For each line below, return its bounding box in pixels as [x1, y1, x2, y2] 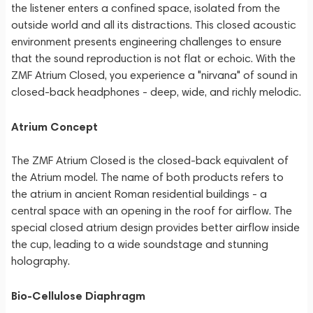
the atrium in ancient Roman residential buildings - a [11, 187, 267, 201]
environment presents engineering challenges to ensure [11, 35, 282, 48]
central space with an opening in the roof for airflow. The [11, 204, 292, 217]
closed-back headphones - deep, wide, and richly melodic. [11, 85, 301, 99]
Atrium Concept [11, 119, 98, 133]
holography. [11, 254, 70, 268]
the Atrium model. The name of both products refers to [11, 170, 284, 184]
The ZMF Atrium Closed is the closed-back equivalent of [11, 154, 289, 167]
